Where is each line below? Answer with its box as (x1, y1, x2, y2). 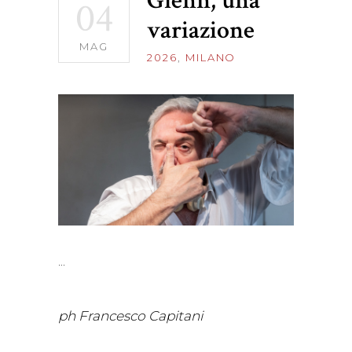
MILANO (185, 51, 236, 64)
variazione (147, 14, 255, 46)
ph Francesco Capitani (58, 307, 203, 324)
